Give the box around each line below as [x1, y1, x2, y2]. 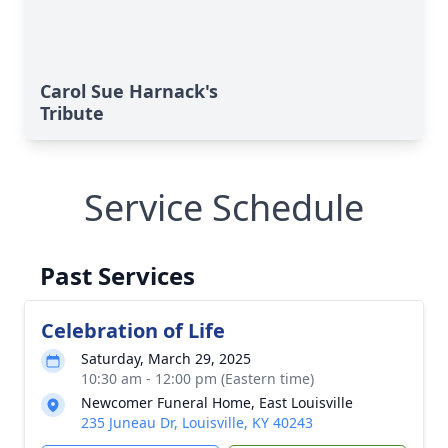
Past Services [40, 259, 195, 292]
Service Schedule [84, 183, 364, 232]
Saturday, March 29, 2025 [81, 349, 251, 368]
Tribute [40, 101, 104, 125]
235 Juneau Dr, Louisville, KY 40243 [81, 413, 313, 432]
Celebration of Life [41, 317, 225, 344]
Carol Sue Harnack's [40, 79, 218, 103]
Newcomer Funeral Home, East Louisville [81, 393, 353, 412]
